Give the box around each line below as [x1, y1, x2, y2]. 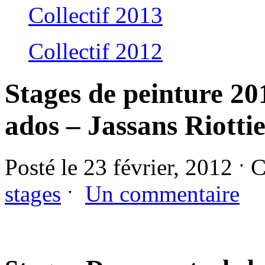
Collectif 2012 [28, 38, 163, 64]
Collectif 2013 [28, 2, 163, 28]
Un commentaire [85, 181, 240, 207]
